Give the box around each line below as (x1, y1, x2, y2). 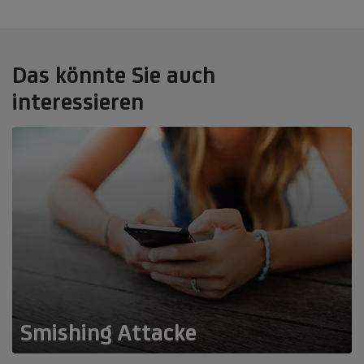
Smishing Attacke (20, 318, 197, 345)
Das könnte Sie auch (12, 61, 215, 89)
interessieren (12, 88, 144, 115)
